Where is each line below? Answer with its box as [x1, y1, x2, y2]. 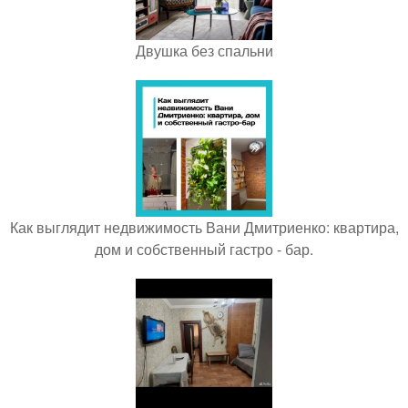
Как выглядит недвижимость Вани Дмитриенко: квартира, [9, 216, 399, 238]
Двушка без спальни [135, 39, 273, 61]
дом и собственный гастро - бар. [95, 238, 313, 260]
